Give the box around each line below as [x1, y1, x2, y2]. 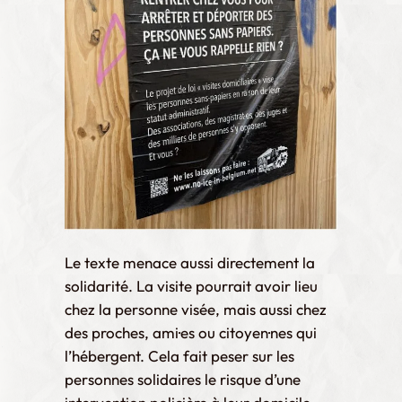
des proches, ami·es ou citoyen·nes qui [65, 322, 317, 342]
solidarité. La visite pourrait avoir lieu [65, 275, 318, 295]
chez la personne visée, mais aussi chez [65, 299, 327, 319]
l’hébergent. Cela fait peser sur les [65, 345, 294, 365]
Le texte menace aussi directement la [65, 252, 315, 272]
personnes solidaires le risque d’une [65, 369, 301, 389]
